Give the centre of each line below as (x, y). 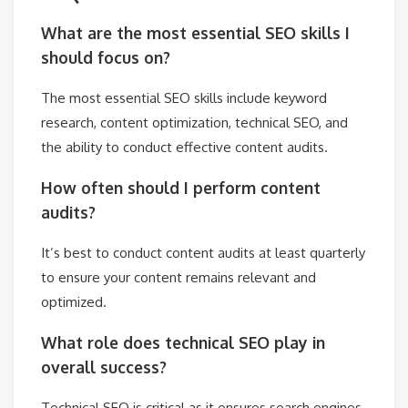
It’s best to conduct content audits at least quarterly (203, 253)
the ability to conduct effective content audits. (184, 148)
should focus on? (106, 57)
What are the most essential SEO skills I (195, 32)
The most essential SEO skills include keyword (184, 98)
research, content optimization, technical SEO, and (194, 123)
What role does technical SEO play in (183, 342)
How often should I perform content (181, 187)
